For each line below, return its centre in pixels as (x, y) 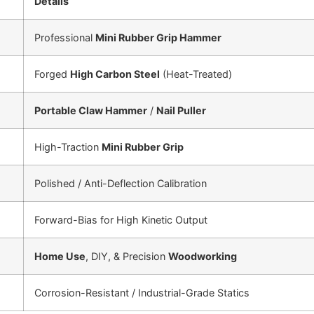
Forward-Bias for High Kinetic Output (121, 219)
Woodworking (203, 256)
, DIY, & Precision (127, 256)
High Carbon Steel (115, 74)
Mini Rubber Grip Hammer (158, 37)
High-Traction (68, 146)
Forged (52, 74)
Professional (65, 37)
